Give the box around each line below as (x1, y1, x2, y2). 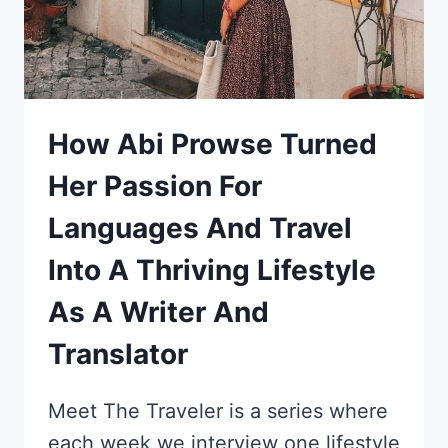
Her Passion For (48, 169, 262, 204)
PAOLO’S (152, 37, 227, 58)
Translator (48, 337, 188, 372)
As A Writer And (48, 295, 269, 330)
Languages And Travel (48, 211, 352, 246)
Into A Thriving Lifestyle (48, 253, 376, 288)
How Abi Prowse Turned (48, 127, 377, 162)
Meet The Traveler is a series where (48, 399, 388, 424)
